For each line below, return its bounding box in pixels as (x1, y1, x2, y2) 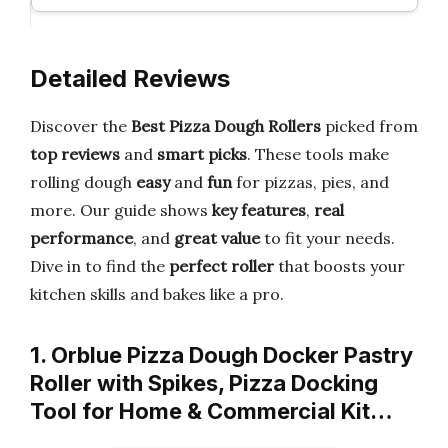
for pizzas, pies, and (232, 172, 389, 192)
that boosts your (274, 256, 405, 276)
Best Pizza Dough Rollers (131, 116, 321, 136)
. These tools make (247, 144, 389, 164)
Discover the (30, 116, 131, 136)
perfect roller (169, 256, 274, 276)
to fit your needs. (260, 228, 395, 248)
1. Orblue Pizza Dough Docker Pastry (30, 342, 413, 368)
